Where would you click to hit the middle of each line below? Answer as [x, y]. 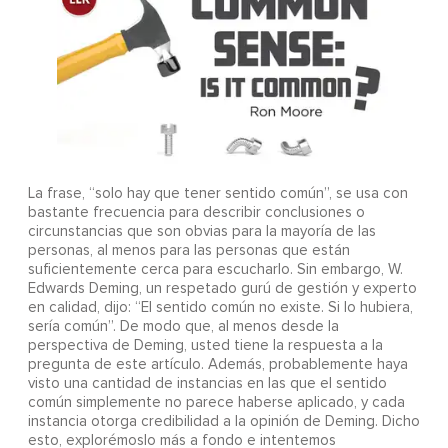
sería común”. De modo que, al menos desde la [183, 327]
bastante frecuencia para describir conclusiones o [196, 213]
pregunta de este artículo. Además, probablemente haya [217, 365]
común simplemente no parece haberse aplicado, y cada [216, 403]
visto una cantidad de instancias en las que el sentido [207, 384]
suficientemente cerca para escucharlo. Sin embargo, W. [215, 270]
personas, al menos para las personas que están [188, 251]
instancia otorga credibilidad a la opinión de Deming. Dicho [223, 422]
